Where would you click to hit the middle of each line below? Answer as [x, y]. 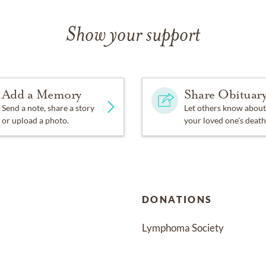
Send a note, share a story [48, 108]
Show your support [133, 36]
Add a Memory [41, 95]
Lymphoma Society [183, 228]
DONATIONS [177, 199]
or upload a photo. [35, 121]
